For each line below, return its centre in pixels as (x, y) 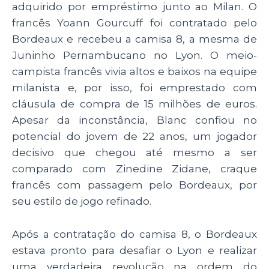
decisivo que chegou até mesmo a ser (134, 153)
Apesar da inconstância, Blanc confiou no (134, 120)
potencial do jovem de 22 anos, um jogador (134, 137)
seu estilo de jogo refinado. (82, 201)
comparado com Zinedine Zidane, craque (134, 169)
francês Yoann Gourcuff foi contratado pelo (134, 23)
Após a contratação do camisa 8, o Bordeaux (134, 234)
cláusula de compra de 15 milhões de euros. (134, 104)
